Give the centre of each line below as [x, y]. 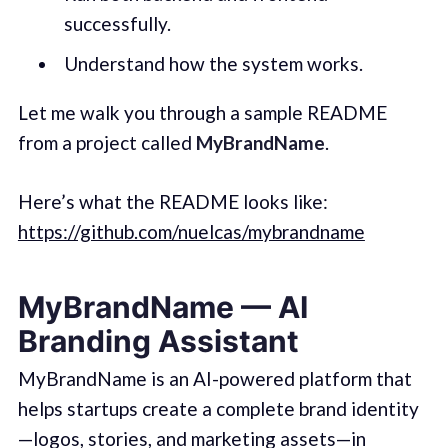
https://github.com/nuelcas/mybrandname [191, 231]
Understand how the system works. [213, 63]
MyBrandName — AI [162, 307]
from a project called [106, 143]
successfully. [117, 24]
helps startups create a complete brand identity [218, 409]
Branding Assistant [158, 341]
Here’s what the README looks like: [172, 201]
